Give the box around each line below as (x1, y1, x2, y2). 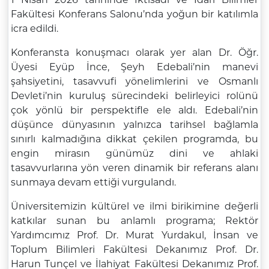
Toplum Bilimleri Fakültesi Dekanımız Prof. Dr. (10, 244, 259, 256)
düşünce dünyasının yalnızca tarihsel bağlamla (10, 119, 259, 131)
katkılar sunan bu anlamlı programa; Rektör (10, 215, 259, 227)
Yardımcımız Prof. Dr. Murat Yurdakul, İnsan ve (10, 229, 259, 241)
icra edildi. (10, 23, 58, 35)
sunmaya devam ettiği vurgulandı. (10, 177, 176, 189)
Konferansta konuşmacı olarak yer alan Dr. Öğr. (10, 47, 259, 59)
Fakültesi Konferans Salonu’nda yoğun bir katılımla (10, 8, 259, 20)
